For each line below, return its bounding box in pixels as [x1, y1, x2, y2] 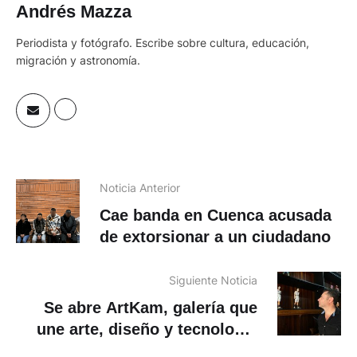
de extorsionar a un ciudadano [100, 227, 331, 245]
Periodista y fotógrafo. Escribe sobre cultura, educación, [16, 35, 309, 49]
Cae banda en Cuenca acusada [100, 206, 331, 224]
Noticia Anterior [100, 180, 180, 194]
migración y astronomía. [16, 53, 140, 67]
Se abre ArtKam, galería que [44, 298, 257, 316]
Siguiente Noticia [169, 273, 257, 287]
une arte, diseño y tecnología [37, 320, 257, 338]
